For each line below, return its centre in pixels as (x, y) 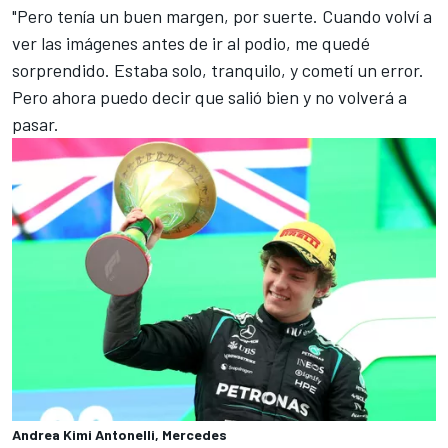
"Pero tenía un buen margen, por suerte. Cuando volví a (222, 16)
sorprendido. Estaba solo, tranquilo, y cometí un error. (218, 70)
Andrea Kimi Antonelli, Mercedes (119, 434)
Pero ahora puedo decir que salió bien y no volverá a (209, 97)
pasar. (35, 124)
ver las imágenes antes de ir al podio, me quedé (191, 43)
